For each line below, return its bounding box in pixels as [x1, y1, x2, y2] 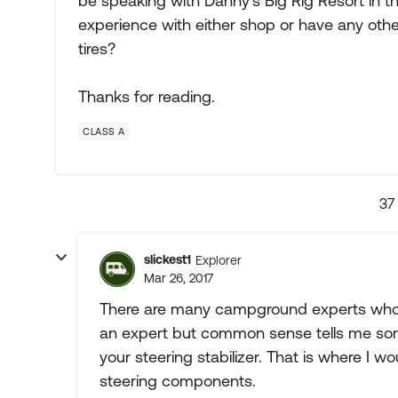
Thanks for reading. [78, 87, 215, 106]
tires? [78, 39, 115, 58]
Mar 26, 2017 [144, 271, 213, 285]
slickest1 [144, 252, 191, 267]
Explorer [195, 252, 242, 267]
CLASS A [83, 126, 125, 137]
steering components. [99, 371, 256, 390]
